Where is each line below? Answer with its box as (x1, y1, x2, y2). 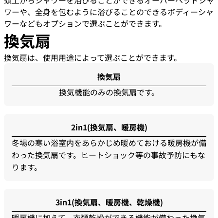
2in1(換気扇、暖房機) (71, 121, 147, 133)
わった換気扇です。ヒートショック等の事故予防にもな (12, 149, 205, 161)
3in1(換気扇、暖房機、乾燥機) (55, 196, 163, 208)
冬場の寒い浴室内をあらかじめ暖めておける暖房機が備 (12, 137, 206, 149)
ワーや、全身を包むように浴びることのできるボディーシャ (4, 6, 214, 18)
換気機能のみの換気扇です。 (59, 86, 159, 98)
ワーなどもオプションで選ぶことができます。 (4, 18, 166, 30)
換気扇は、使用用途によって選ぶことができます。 (4, 52, 182, 64)
